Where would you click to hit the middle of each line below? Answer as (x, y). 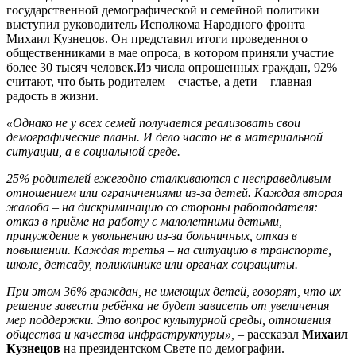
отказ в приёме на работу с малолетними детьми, (144, 221)
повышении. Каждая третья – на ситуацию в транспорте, (169, 250)
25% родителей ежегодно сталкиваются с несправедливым (168, 178)
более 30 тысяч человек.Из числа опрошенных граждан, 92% (172, 67)
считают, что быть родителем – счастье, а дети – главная (159, 81)
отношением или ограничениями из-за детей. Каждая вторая (174, 192)
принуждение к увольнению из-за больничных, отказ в (152, 235)
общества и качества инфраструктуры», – (127, 334)
